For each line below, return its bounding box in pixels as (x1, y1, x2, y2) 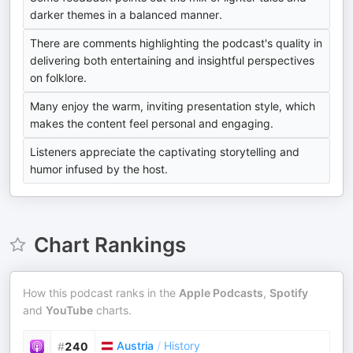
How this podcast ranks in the (23, 286, 179, 299)
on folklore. (30, 71, 87, 84)
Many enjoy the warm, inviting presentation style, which (30, 99, 315, 113)
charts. (93, 303, 132, 317)
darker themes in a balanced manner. (30, 8, 222, 21)
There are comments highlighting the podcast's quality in (30, 36, 322, 50)
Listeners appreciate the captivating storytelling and (30, 145, 299, 158)
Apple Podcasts (179, 286, 263, 299)
